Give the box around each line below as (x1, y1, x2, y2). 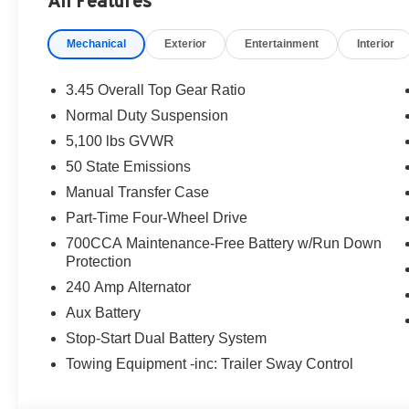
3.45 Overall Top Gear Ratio (66, 81, 246, 98)
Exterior (164, 37, 207, 50)
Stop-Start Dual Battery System (66, 330, 267, 346)
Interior (357, 37, 395, 50)
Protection (66, 253, 132, 269)
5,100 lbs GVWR (66, 132, 175, 149)
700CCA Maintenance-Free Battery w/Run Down (66, 235, 383, 251)
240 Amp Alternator (66, 278, 192, 295)
